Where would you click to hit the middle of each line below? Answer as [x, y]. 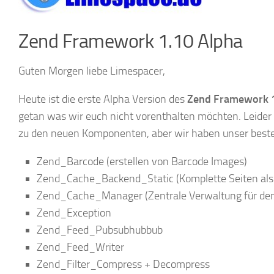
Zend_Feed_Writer [80, 247]
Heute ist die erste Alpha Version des [103, 99]
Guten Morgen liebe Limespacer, [92, 71]
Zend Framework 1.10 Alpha [131, 41]
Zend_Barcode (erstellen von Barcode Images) [142, 161]
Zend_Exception [74, 213]
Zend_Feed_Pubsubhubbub [100, 230]
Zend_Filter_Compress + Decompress [123, 264]
